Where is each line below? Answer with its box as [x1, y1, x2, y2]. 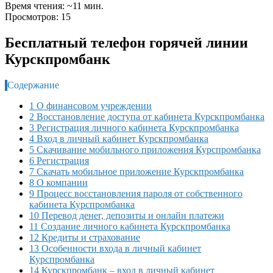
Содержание [7, 79, 59, 90]
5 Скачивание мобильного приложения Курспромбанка [29, 144, 261, 155]
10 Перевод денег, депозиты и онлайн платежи [29, 210, 224, 221]
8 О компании [29, 177, 88, 188]
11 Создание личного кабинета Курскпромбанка [29, 221, 230, 232]
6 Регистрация [29, 155, 89, 166]
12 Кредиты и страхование [29, 232, 140, 243]
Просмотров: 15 [5, 12, 71, 22]
